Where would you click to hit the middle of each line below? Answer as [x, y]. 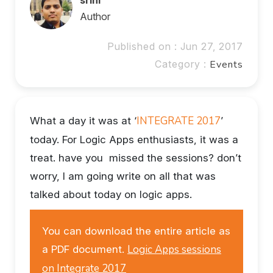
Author [95, 16]
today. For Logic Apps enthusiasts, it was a [134, 140]
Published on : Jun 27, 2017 [175, 47]
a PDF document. [85, 250]
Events [226, 65]
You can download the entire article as [136, 231]
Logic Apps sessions [174, 250]
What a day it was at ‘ [83, 121]
